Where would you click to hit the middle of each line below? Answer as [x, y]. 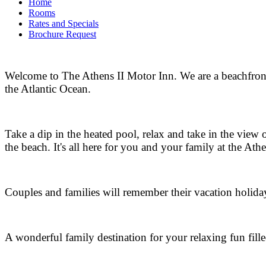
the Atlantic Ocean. [48, 88]
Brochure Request [62, 34]
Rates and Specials [64, 23]
